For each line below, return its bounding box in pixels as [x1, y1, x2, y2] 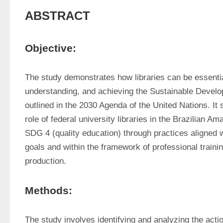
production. [25, 156, 66, 166]
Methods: [25, 185, 72, 196]
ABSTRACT [25, 9, 90, 22]
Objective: [25, 42, 76, 54]
